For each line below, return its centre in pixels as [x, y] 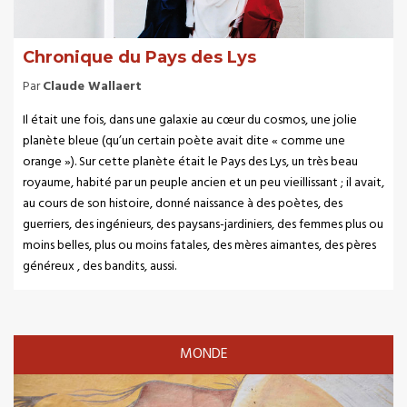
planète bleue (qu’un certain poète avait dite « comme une [184, 141]
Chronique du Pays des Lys [139, 57]
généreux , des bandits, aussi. [99, 266]
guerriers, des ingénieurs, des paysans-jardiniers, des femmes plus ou [203, 224]
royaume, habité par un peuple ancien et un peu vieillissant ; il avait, [203, 183]
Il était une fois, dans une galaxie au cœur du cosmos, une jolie [190, 120]
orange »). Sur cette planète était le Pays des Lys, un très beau [190, 162]
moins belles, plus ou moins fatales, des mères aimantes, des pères [199, 245]
